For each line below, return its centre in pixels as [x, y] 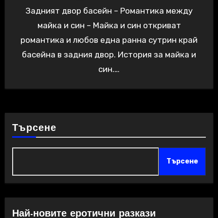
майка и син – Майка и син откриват [109, 25]
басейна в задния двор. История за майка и [109, 54]
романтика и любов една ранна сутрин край [109, 40]
